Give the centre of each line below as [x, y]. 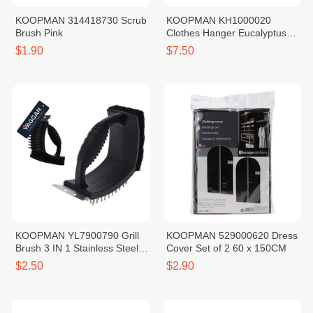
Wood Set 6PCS [202, 45]
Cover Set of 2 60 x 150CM [227, 248]
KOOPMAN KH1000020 [219, 20]
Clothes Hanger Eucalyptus [227, 32]
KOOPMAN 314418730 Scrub [81, 20]
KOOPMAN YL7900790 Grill [77, 235]
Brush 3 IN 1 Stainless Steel [77, 248]
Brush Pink [39, 32]
